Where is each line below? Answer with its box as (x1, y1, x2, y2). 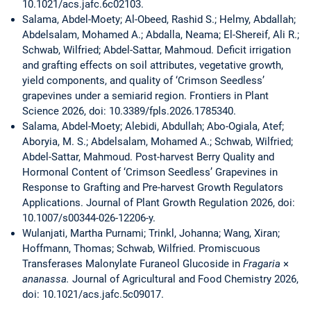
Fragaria (243, 258, 280, 271)
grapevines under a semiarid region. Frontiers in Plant (22, 90, 269, 103)
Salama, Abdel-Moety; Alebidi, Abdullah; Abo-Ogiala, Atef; (22, 120, 284, 133)
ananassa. (22, 273, 72, 286)
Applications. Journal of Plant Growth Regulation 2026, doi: (22, 196, 295, 210)
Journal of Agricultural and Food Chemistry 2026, (72, 273, 299, 286)
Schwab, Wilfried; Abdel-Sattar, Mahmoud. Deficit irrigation (22, 44, 291, 57)
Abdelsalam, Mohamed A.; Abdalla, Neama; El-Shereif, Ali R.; (22, 28, 299, 42)
